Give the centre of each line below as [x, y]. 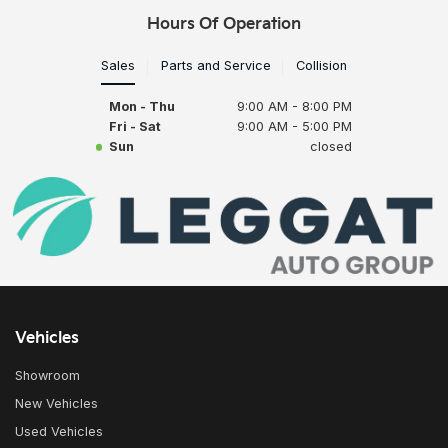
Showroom [47, 376]
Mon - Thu [141, 107]
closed [331, 147]
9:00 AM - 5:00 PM [294, 127]
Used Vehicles [59, 432]
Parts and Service [215, 65]
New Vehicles [56, 404]
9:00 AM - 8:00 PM [294, 107]
